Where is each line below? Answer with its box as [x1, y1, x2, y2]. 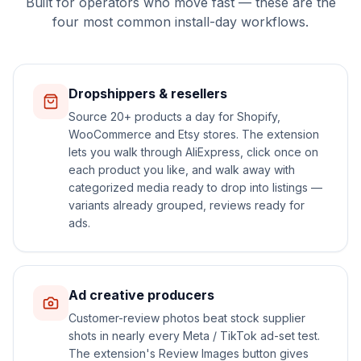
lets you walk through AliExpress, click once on [68, 145, 318, 160]
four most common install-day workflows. [52, 14, 309, 31]
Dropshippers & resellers [68, 85, 227, 102]
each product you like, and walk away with [68, 163, 295, 177]
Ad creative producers [68, 287, 214, 304]
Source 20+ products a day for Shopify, [68, 110, 280, 124]
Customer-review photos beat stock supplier [68, 311, 305, 326]
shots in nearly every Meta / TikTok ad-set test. [68, 329, 320, 343]
